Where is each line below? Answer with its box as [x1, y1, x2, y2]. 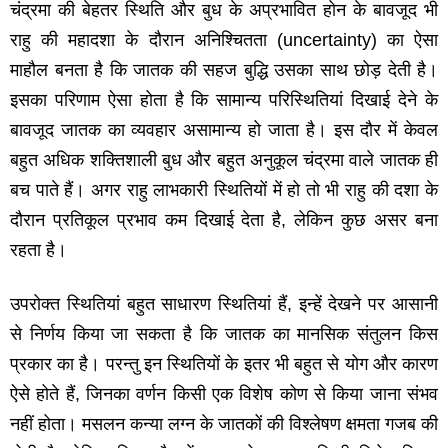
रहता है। [10, 240, 67, 261]
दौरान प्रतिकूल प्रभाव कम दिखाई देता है [10, 210, 282, 231]
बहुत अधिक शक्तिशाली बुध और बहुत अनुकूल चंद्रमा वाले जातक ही [10, 150, 438, 171]
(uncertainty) [276, 30, 387, 51]
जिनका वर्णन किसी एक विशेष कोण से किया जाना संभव [86, 384, 439, 405]
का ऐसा [386, 30, 438, 51]
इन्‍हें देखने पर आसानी [298, 294, 439, 315]
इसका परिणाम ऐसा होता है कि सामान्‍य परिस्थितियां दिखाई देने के [10, 90, 438, 111]
